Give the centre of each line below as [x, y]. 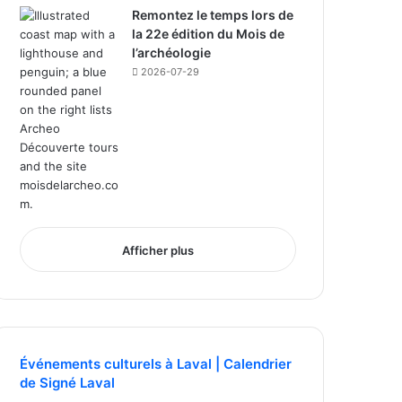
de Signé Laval [68, 383]
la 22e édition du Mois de [209, 34]
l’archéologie [172, 52]
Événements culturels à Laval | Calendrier [156, 364]
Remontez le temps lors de [213, 15]
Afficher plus [158, 250]
